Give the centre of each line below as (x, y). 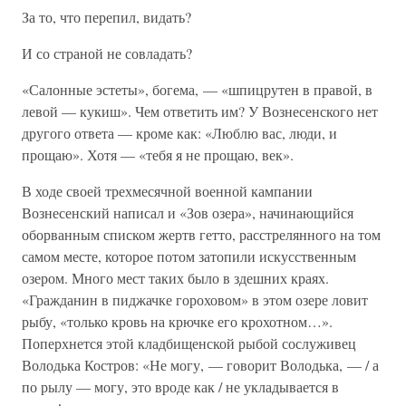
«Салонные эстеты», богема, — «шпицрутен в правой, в (197, 89)
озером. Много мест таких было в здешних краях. (175, 278)
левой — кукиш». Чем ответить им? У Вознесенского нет (200, 111)
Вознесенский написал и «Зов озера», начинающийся (188, 213)
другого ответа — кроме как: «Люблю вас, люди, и (179, 133)
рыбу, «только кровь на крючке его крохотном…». (177, 321)
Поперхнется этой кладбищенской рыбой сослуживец (189, 343)
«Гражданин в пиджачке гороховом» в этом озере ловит (195, 300)
